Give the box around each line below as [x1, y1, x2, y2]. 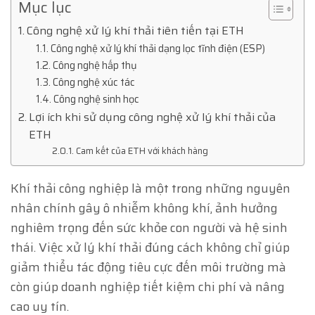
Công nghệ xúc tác [53, 74, 136, 90]
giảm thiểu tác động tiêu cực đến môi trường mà [11, 257, 286, 277]
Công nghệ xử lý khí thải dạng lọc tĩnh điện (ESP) [51, 40, 266, 56]
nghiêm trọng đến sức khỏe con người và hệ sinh [11, 217, 288, 238]
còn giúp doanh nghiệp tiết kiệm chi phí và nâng [11, 276, 285, 297]
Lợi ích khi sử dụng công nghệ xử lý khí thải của [29, 108, 276, 126]
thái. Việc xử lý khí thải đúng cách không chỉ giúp [11, 237, 290, 257]
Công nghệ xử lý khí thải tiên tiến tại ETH [27, 21, 245, 39]
